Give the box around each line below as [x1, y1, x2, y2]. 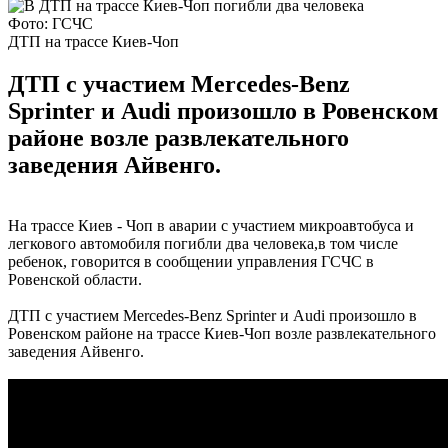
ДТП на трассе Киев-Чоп [8, 32, 179, 50]
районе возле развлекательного [8, 124, 349, 151]
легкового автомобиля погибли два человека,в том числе [8, 234, 398, 252]
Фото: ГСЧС [8, 14, 93, 32]
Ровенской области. [8, 270, 142, 288]
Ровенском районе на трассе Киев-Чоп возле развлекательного [8, 324, 436, 342]
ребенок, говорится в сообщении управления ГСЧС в [8, 252, 374, 270]
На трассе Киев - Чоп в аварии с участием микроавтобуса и [8, 216, 414, 234]
